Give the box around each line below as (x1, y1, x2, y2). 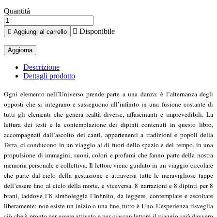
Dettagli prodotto (23, 71, 75, 80)
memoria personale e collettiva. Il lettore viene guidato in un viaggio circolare (4, 160, 213, 170)
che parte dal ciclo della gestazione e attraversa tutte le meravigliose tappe (4, 170, 213, 180)
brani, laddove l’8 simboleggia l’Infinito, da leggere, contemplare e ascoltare (4, 191, 213, 200)
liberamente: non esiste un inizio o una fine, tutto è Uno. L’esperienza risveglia (4, 201, 213, 210)
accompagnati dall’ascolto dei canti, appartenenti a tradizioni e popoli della (4, 130, 213, 139)
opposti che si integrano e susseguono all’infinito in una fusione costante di (4, 99, 213, 108)
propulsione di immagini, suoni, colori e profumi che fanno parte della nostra (4, 150, 213, 159)
